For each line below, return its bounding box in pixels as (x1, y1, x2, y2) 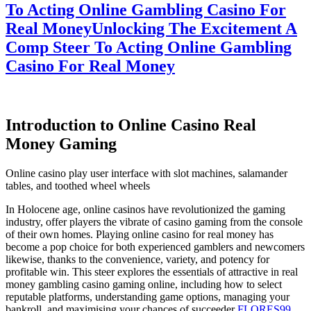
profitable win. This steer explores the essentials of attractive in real (6, 265, 298, 278)
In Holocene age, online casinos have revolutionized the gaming (6, 203, 285, 215)
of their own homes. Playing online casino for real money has (6, 228, 274, 240)
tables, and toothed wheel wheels (6, 179, 150, 192)
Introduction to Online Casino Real (6, 115, 256, 134)
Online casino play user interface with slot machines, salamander (6, 167, 287, 179)
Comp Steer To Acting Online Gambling (6, 37, 292, 56)
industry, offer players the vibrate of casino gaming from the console (6, 215, 303, 228)
